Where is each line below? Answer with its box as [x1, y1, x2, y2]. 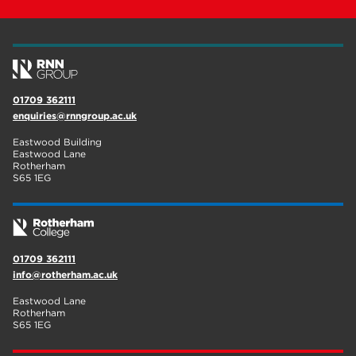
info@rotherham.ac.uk [13, 269, 118, 281]
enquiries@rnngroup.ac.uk [13, 110, 137, 122]
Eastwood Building [13, 136, 102, 148]
